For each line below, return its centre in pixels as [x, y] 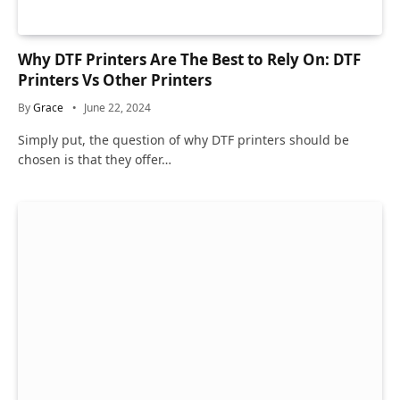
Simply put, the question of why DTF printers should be [183, 140]
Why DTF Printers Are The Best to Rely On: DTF [189, 60]
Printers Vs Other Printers [115, 80]
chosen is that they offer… [95, 160]
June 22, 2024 [117, 108]
